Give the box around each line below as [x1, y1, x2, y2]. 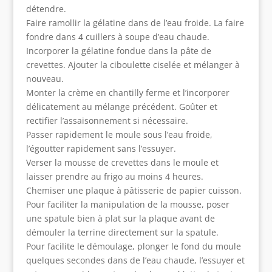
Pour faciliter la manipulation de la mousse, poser [25, 199, 229, 211]
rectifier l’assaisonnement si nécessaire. [25, 115, 188, 127]
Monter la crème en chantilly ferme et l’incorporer [25, 87, 229, 99]
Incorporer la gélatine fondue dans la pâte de [25, 45, 211, 57]
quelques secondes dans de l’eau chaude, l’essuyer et [25, 254, 245, 267]
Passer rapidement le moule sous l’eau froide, [25, 129, 212, 141]
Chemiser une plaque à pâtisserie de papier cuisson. [25, 185, 242, 197]
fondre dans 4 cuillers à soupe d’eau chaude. [25, 31, 209, 43]
